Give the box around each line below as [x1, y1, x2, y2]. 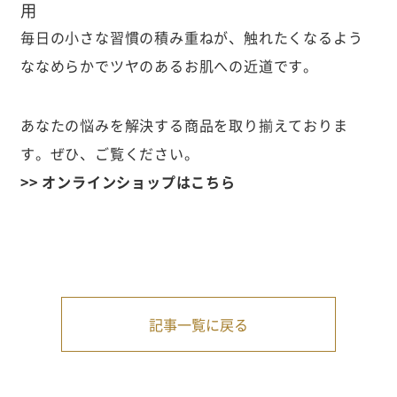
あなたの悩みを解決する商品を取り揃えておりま [19, 113, 348, 136]
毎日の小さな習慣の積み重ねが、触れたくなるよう [19, 26, 363, 48]
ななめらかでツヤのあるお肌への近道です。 [19, 54, 319, 76]
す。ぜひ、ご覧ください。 [19, 142, 199, 164]
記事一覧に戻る [148, 313, 248, 335]
